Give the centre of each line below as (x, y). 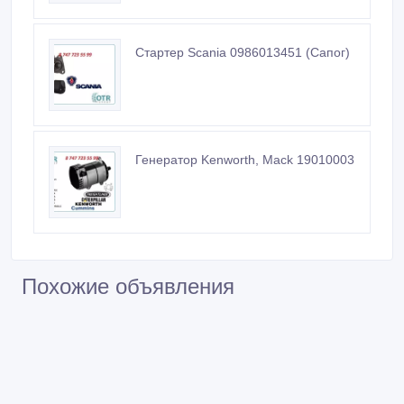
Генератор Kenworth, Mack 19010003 (245, 159)
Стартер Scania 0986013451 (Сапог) (243, 52)
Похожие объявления (128, 286)
